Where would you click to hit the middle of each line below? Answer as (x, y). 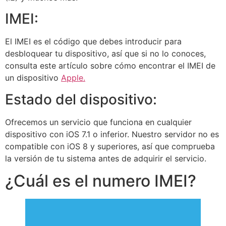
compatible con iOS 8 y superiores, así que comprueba (110, 146)
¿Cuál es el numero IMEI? (101, 181)
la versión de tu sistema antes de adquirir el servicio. (106, 158)
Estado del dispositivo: (81, 99)
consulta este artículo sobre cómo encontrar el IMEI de (110, 66)
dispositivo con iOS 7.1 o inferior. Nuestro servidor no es (112, 134)
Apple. (73, 78)
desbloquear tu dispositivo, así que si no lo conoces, (105, 54)
